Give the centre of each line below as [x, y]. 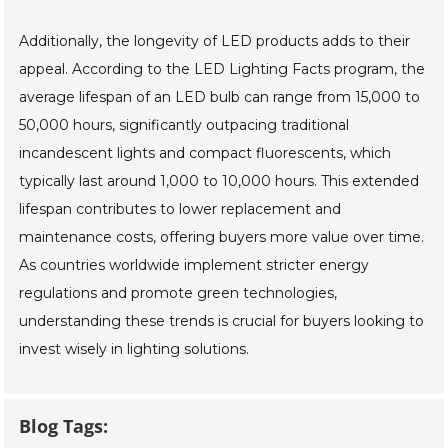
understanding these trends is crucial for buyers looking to [222, 321]
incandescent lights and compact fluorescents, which [205, 153]
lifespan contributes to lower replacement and [180, 209]
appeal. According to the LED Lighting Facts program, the [222, 69]
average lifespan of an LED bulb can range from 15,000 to [220, 97]
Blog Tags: [64, 426]
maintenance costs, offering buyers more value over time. [222, 237]
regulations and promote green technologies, [178, 293]
